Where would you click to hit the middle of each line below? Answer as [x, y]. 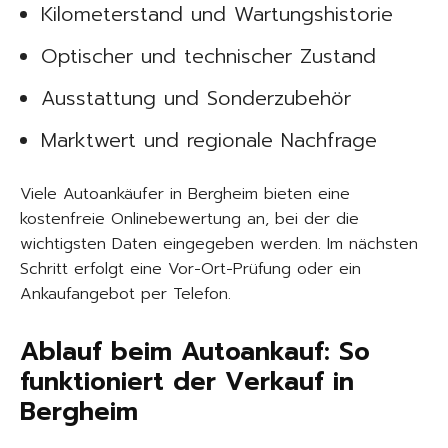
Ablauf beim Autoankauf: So [195, 352]
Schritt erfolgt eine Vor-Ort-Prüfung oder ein [190, 269]
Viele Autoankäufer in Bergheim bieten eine [185, 194]
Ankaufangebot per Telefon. [125, 294]
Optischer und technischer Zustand [208, 56]
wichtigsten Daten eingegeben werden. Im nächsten [219, 244]
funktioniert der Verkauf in [187, 382]
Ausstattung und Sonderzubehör [196, 98]
